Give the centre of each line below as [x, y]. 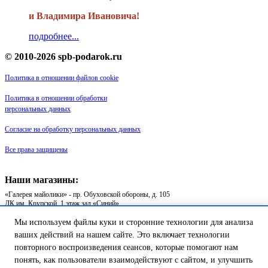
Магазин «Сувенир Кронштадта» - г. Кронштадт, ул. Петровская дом [108, 213]
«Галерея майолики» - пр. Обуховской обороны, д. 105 [87, 195]
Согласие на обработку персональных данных [73, 130]
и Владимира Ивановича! [84, 16]
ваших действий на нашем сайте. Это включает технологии [122, 235]
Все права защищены [36, 150]
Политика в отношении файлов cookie [62, 78]
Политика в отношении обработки [56, 98]
